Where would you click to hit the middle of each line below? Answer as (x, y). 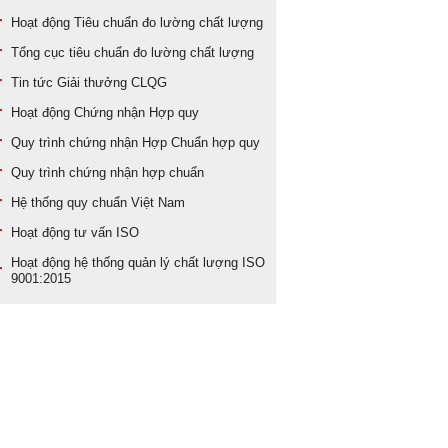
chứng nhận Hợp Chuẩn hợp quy (164, 143)
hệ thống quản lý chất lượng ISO (169, 263)
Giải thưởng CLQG (112, 83)
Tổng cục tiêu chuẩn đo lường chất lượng (132, 53)
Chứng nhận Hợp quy (136, 113)
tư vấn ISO (106, 233)
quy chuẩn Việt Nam (126, 203)
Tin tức (34, 83)
